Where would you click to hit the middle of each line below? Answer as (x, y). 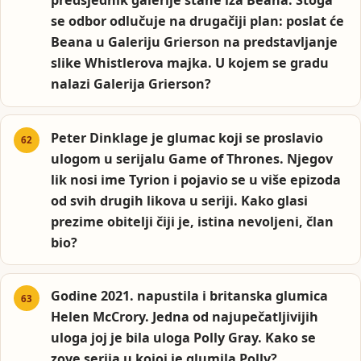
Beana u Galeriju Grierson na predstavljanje (195, 42)
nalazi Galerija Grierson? (131, 84)
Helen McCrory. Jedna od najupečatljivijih (185, 317)
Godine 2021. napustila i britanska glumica (190, 296)
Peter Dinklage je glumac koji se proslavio (187, 137)
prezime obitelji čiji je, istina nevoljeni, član (193, 221)
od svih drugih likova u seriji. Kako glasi (180, 200)
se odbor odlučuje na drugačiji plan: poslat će (198, 21)
